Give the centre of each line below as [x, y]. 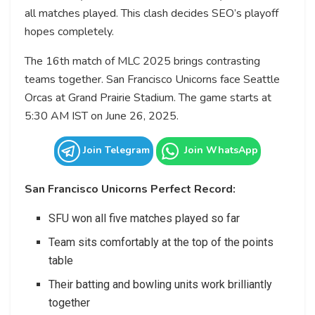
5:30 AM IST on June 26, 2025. [102, 116]
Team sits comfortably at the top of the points [161, 242]
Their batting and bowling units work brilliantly [161, 284]
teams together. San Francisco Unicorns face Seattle [152, 79]
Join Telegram [115, 150]
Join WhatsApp [220, 150]
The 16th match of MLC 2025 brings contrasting [142, 61]
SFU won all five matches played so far [144, 218]
